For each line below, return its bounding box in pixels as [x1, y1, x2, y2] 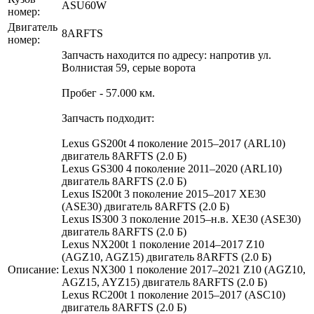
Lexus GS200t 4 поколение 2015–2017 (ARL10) [62, 137, 285, 149]
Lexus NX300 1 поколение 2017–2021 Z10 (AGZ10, [62, 263, 306, 275]
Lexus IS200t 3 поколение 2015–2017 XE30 [62, 187, 266, 200]
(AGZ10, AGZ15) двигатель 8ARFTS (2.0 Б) [62, 250, 271, 263]
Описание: [8, 263, 59, 275]
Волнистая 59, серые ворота [62, 61, 196, 74]
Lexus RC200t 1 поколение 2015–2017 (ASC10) [62, 288, 285, 301]
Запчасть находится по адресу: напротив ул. [62, 48, 271, 61]
